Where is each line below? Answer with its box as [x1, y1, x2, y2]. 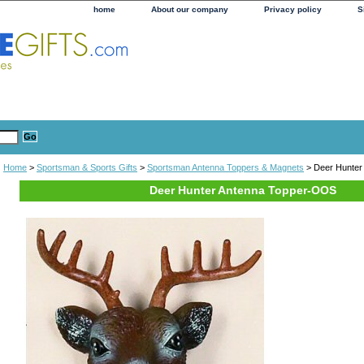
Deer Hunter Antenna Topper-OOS [149, 183, 336, 197]
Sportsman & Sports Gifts [37, 162, 137, 172]
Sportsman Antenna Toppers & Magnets [147, 162, 304, 172]
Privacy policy [264, 5, 322, 14]
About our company [151, 5, 228, 14]
